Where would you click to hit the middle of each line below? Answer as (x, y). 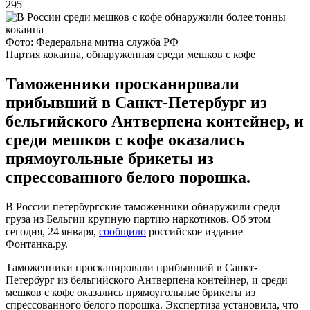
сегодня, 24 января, (52, 231)
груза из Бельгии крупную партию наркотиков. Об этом (138, 219)
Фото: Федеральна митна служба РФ (92, 42)
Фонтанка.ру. (37, 244)
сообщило (122, 231)
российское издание (194, 231)
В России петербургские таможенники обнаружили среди (143, 206)
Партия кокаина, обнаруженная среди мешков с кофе (130, 54)
